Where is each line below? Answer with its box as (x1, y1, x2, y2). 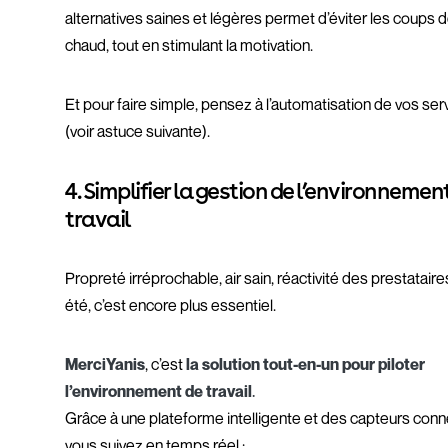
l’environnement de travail (65, 381, 253, 401)
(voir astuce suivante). (65, 121, 211, 141)
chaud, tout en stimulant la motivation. (65, 35, 314, 55)
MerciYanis (65, 354, 146, 374)
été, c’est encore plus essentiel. (65, 295, 277, 315)
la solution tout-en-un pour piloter (186, 354, 426, 374)
